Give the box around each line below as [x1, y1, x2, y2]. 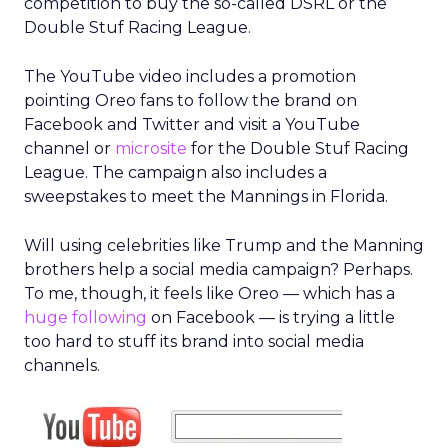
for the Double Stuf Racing [187, 139, 409, 158]
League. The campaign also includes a [24, 163, 327, 182]
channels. [24, 356, 100, 375]
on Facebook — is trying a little [147, 308, 395, 327]
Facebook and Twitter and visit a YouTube [24, 115, 360, 134]
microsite [115, 139, 187, 158]
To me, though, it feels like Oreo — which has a [24, 284, 395, 303]
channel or [24, 139, 115, 158]
